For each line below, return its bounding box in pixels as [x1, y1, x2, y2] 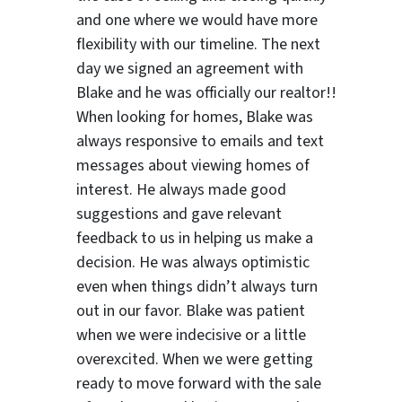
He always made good [136, 179, 287, 202]
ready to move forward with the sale [76, 372, 322, 396]
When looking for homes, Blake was [76, 106, 314, 129]
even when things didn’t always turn [76, 275, 319, 299]
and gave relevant [159, 203, 283, 226]
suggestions [76, 203, 160, 226]
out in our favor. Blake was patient [76, 300, 306, 323]
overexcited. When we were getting [76, 348, 314, 371]
